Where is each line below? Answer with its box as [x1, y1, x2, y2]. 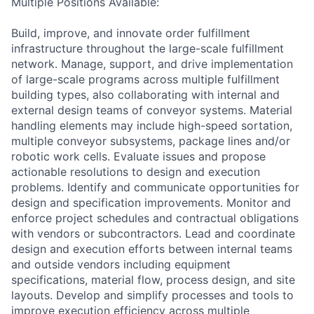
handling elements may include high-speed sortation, [11, 118, 292, 132]
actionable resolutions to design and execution [11, 164, 260, 179]
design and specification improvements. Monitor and [11, 195, 291, 210]
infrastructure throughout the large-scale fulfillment [11, 41, 284, 55]
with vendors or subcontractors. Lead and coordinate [11, 226, 295, 240]
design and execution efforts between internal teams [11, 241, 292, 256]
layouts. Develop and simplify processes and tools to [11, 287, 294, 302]
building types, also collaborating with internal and [11, 87, 280, 102]
